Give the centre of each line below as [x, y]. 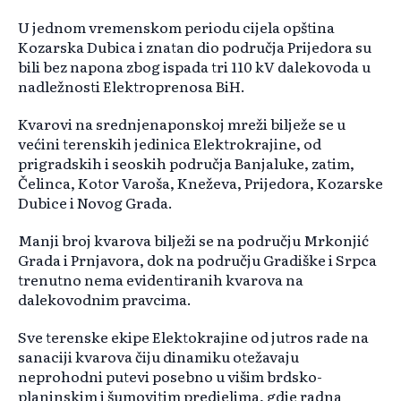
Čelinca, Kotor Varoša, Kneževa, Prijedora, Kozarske [200, 183]
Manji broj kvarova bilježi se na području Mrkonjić [193, 240]
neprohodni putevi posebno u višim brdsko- [170, 376]
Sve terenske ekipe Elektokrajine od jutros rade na [193, 337]
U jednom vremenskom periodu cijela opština [176, 27]
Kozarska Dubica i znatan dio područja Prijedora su [195, 47]
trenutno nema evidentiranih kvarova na [161, 280]
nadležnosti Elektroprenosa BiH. [132, 86]
